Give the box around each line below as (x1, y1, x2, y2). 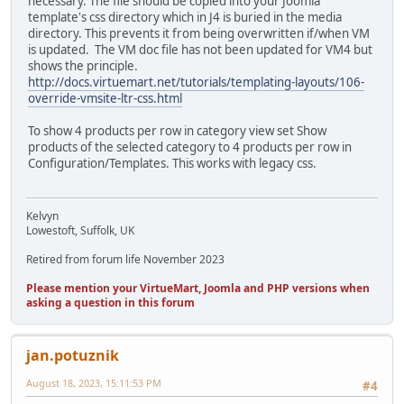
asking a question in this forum (26, 295, 195, 311)
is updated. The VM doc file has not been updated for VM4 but (28, 41, 372, 58)
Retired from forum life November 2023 (26, 252, 225, 268)
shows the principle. (28, 57, 138, 74)
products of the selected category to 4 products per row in (28, 138, 352, 155)
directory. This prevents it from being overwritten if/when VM (28, 24, 370, 41)
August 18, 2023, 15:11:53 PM (26, 376, 161, 390)
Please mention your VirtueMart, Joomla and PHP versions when (26, 280, 370, 297)
